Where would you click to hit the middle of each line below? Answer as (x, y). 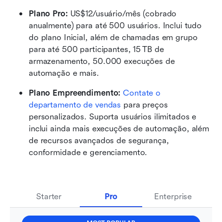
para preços (144, 105)
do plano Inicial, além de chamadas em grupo (113, 37)
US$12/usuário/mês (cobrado (123, 13)
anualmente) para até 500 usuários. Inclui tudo (115, 25)
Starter (49, 196)
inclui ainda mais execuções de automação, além (119, 128)
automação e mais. (64, 73)
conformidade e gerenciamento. (88, 152)
